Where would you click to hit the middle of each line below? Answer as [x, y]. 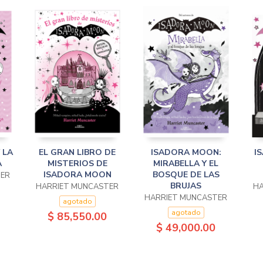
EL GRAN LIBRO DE [77, 152]
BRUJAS [186, 186]
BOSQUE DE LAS [186, 175]
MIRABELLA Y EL [186, 163]
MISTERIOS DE [77, 163]
